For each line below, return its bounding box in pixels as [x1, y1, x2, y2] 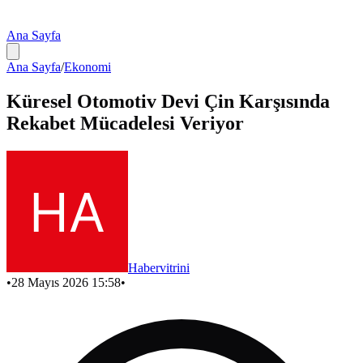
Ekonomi [64, 60, 111, 74]
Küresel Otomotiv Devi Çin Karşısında [6, 90, 330, 112]
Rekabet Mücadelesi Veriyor [6, 112, 244, 134]
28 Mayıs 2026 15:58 [11, 275, 121, 289]
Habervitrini [128, 260, 190, 275]
